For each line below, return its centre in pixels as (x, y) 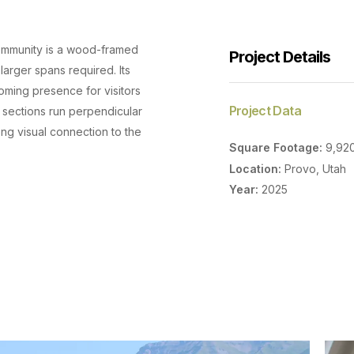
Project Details (279, 57)
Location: (255, 168)
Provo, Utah (313, 168)
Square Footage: (275, 147)
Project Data (265, 110)
